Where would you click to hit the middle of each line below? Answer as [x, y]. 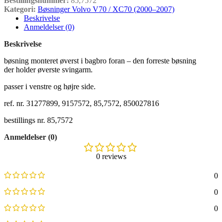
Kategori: [20, 9]
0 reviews [111, 156]
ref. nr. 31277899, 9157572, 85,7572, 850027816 [82, 103]
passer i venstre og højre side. [50, 86]
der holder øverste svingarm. [48, 70]
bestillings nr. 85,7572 [38, 120]
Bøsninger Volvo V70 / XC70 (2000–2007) [106, 9]
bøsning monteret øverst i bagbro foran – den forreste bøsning [100, 61]
